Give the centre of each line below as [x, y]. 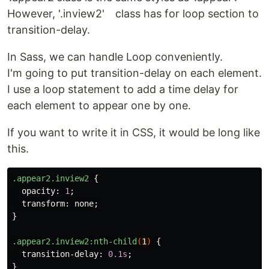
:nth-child [113, 241]
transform [43, 204]
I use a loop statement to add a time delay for [123, 89]
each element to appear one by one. [99, 105]
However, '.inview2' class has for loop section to [133, 14]
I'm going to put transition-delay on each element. [134, 73]
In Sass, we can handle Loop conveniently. [115, 57]
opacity [38, 191]
